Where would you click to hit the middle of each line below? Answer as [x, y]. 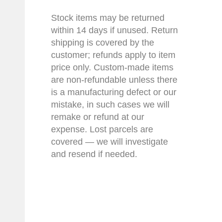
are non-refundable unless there [114, 80]
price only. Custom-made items [112, 67]
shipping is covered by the [103, 42]
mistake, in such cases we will [110, 104]
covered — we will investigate [110, 141]
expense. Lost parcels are [102, 129]
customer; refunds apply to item [113, 55]
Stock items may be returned [108, 18]
